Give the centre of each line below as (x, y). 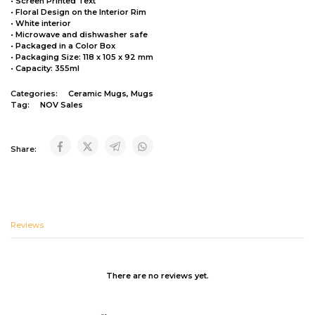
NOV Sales (62, 105)
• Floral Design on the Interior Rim (78, 12)
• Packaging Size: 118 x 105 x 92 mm (82, 57)
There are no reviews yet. (157, 276)
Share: (25, 149)
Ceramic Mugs (97, 94)
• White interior (41, 23)
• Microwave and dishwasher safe (79, 34)
